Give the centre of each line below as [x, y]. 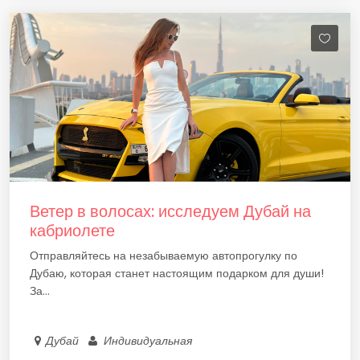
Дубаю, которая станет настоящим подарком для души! [177, 273]
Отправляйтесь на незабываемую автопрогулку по [164, 256]
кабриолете [72, 231]
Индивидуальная [148, 341]
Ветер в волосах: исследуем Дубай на [170, 211]
